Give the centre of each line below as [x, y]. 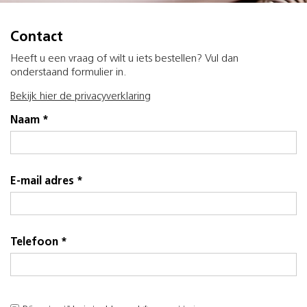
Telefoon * [39, 243]
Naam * [29, 121]
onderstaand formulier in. [69, 73]
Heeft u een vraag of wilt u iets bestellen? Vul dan [124, 59]
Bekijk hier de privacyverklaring [81, 97]
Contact [37, 38]
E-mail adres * [47, 182]
